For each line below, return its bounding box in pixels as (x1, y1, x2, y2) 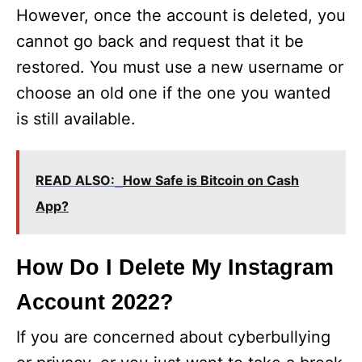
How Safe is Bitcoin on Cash (123, 172, 299, 189)
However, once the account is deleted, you (16, 6, 346, 26)
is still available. (16, 109, 136, 129)
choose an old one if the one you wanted (16, 83, 330, 103)
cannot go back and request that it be (16, 32, 304, 52)
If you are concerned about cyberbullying (16, 327, 330, 347)
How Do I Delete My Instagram (16, 255, 334, 280)
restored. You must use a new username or (16, 57, 343, 78)
